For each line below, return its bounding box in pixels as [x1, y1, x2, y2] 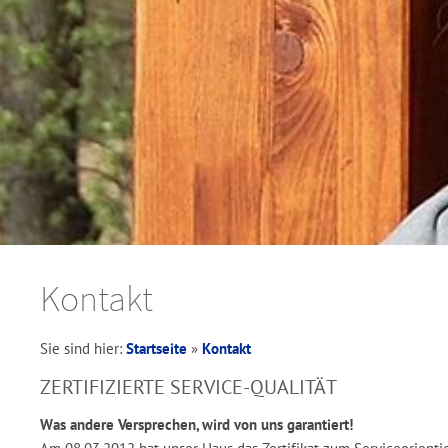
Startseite [126, 339, 187, 358]
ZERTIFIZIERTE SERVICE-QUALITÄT [40, 374, 337, 400]
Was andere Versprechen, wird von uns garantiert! [40, 415, 353, 434]
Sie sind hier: [40, 339, 126, 358]
